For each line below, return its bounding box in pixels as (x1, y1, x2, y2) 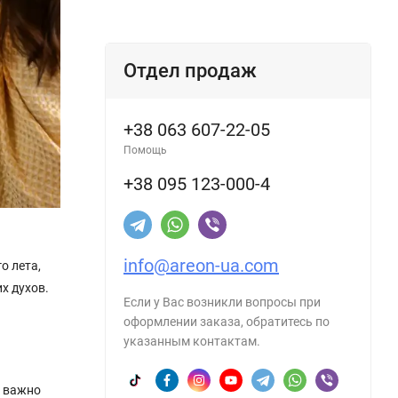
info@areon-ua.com (123, 254, 279, 276)
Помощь (123, 143, 167, 156)
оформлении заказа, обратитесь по (123, 314, 330, 329)
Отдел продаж (123, 59, 257, 82)
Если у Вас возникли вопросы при (123, 294, 321, 309)
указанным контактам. (123, 333, 260, 348)
